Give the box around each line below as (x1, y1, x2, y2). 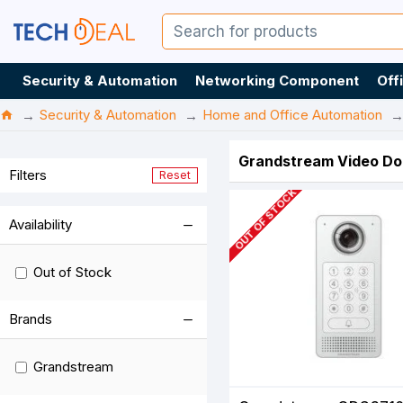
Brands (9, 310, 52, 327)
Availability (9, 216, 72, 233)
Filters (9, 166, 47, 184)
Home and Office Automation (202, 106, 382, 123)
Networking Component (195, 72, 359, 89)
